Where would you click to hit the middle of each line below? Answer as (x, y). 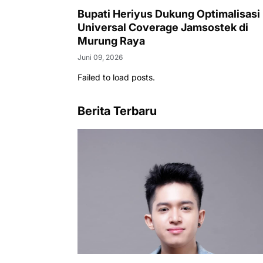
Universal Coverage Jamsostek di (163, 27)
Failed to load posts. (116, 77)
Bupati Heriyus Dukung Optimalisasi (169, 14)
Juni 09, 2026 (100, 57)
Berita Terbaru (117, 111)
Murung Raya (111, 41)
